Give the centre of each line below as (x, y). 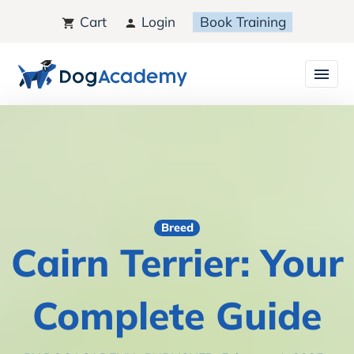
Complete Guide (177, 315)
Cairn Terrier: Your (177, 262)
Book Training (243, 21)
